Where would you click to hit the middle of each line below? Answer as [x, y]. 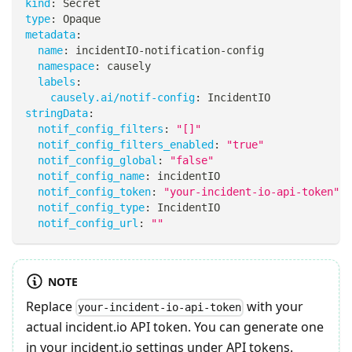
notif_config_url [88, 223]
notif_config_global [97, 160]
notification [182, 50]
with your [274, 307]
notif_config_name [91, 176]
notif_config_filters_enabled [126, 145]
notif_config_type [91, 207]
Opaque [79, 19]
